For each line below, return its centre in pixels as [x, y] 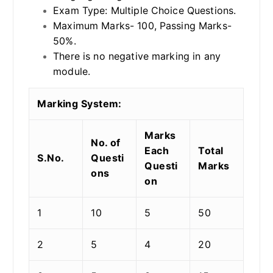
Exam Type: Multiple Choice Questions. [145, 10]
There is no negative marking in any [137, 56]
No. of [106, 142]
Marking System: [80, 103]
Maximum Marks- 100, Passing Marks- [142, 25]
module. [72, 71]
